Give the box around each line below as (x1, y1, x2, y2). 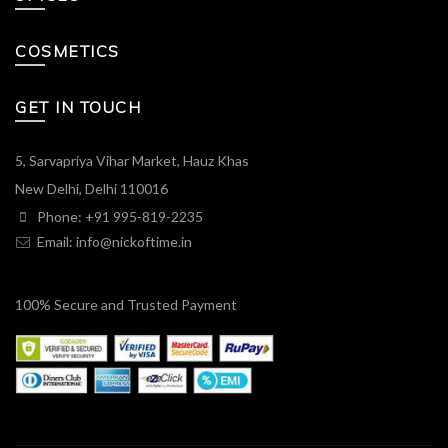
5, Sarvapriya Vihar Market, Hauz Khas (15, 151, 249, 169)
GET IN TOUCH (15, 96, 141, 117)
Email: (34, 232, 76, 250)
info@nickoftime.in (76, 232, 192, 250)
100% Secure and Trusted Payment (15, 295, 237, 313)
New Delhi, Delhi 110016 (15, 179, 168, 197)
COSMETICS (15, 40, 120, 61)
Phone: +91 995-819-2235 (34, 207, 203, 225)
